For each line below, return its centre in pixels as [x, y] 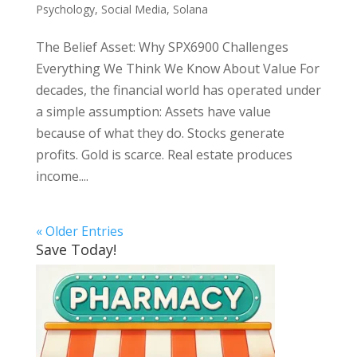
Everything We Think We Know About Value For [177, 69]
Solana [190, 10]
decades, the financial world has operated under [178, 90]
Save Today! [76, 250]
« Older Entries [79, 231]
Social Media [133, 10]
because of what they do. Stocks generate [160, 133]
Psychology [65, 10]
